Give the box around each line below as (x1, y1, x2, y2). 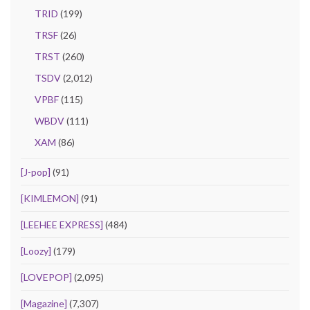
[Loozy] (21, 244, 51, 257)
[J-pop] (21, 165, 51, 178)
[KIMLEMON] (21, 192, 79, 204)
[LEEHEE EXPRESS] (21, 218, 103, 230)
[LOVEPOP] (21, 271, 72, 283)
